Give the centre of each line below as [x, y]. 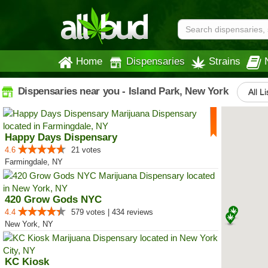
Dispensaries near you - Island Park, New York [122, 91]
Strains [225, 61]
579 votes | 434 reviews [112, 212]
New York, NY [29, 224]
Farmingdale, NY [34, 162]
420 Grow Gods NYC [53, 200]
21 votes [86, 150]
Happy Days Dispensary [61, 137]
